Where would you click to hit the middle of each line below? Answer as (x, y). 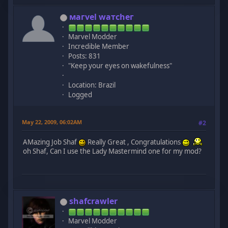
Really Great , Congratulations (134, 142)
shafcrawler (94, 201)
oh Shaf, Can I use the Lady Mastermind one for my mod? (112, 151)
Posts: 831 (85, 56)
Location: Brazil (92, 85)
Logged (80, 95)
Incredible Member (99, 47)
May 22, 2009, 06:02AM (52, 122)
